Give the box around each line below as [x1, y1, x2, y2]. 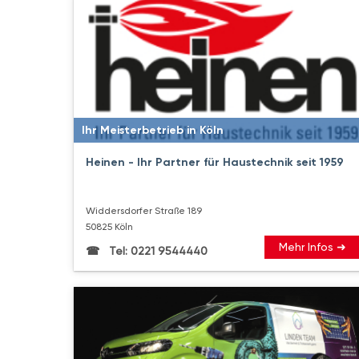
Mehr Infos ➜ [279, 240, 347, 253]
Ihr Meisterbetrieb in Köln [82, 123, 224, 137]
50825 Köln [86, 220, 133, 232]
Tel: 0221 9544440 [106, 244, 208, 257]
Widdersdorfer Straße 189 [86, 204, 202, 216]
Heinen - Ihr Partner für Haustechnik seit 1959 [86, 155, 344, 169]
